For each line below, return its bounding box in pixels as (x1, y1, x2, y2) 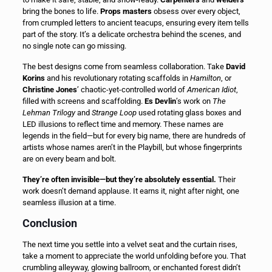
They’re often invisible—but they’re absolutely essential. (22, 174, 216, 184)
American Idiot (186, 84, 236, 94)
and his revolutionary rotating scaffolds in (44, 73, 190, 83)
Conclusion (22, 216, 77, 229)
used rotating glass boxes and (136, 107, 241, 117)
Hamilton (189, 73, 221, 83)
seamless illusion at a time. (22, 197, 116, 207)
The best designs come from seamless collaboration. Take (22, 61, 226, 71)
